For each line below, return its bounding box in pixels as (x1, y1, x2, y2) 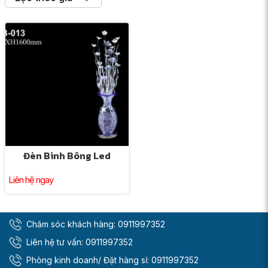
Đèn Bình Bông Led (23, 148, 111, 163)
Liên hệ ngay (8, 174, 53, 186)
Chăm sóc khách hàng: (26, 218, 115, 229)
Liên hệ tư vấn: (26, 236, 83, 247)
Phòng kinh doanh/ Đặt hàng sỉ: (26, 255, 149, 266)
